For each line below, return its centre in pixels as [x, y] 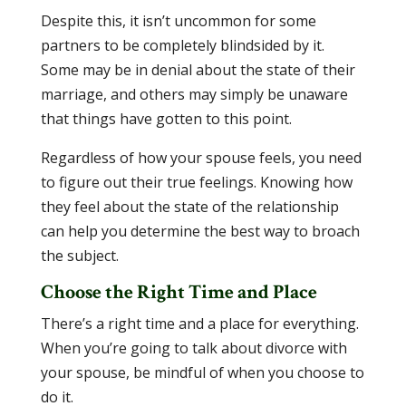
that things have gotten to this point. [166, 119]
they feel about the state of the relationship [189, 207]
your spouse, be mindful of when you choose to [202, 372]
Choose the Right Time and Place [179, 292]
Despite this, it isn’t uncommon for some [178, 21]
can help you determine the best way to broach [200, 231]
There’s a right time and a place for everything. [199, 324]
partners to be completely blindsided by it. [182, 45]
